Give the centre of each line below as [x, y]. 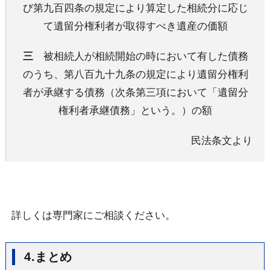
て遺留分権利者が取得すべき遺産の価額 [135, 26]
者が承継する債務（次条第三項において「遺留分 [135, 92]
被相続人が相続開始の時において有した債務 [140, 56]
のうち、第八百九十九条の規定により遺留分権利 [135, 74]
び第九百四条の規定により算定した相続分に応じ [135, 8]
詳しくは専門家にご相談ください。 [93, 215]
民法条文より [222, 140]
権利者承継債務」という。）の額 [135, 110]
